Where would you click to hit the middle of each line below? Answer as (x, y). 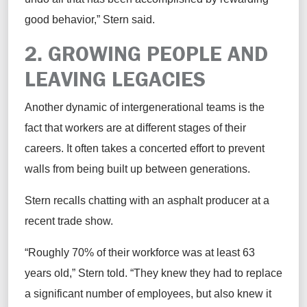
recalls (70, 201)
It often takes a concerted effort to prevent (165, 149)
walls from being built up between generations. (137, 169)
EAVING (74, 79)
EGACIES (164, 79)
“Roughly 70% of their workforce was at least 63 (140, 253)
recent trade (53, 221)
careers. (46, 149)
